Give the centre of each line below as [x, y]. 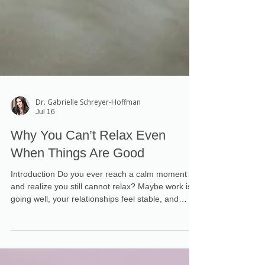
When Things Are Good [77, 205]
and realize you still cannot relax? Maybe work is [101, 238]
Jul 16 [45, 164]
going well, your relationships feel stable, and [95, 251]
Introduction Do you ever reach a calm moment [99, 226]
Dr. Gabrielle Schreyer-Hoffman [88, 154]
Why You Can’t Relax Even [88, 187]
